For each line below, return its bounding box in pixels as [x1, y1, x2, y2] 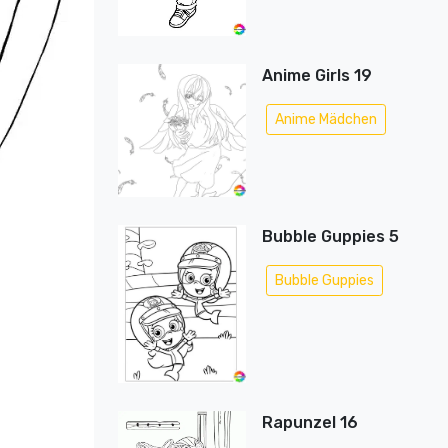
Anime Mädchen [274, 111, 377, 128]
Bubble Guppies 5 [261, 226, 399, 246]
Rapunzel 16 [261, 413, 358, 433]
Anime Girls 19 [261, 66, 372, 85]
